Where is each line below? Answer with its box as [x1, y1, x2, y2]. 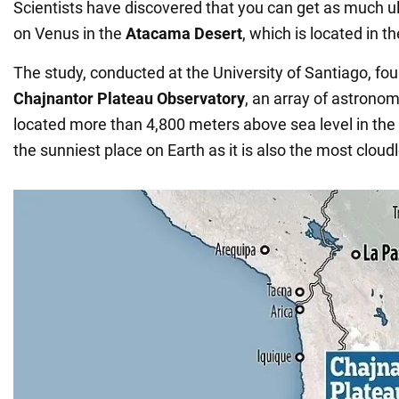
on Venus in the [13, 23, 126, 43]
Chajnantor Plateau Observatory [13, 88, 245, 108]
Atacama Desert [126, 23, 242, 43]
